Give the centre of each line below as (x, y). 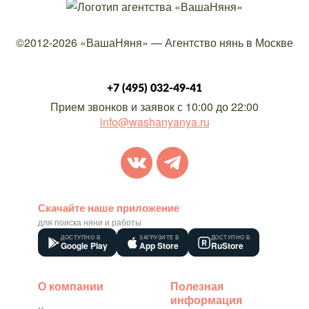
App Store (159, 246)
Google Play (84, 246)
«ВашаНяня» (114, 43)
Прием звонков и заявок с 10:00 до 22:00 (154, 107)
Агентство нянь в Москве (229, 43)
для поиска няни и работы (90, 222)
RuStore (227, 246)
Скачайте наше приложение (109, 208)
